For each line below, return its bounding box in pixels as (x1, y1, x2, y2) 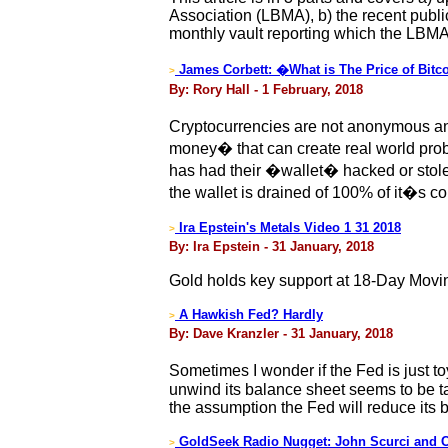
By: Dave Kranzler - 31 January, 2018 (169, 326, 393, 341)
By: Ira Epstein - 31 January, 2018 (169, 239, 374, 254)
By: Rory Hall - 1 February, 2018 (169, 82, 363, 97)
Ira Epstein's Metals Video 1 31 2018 (175, 220, 401, 235)
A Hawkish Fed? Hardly (175, 307, 323, 322)
